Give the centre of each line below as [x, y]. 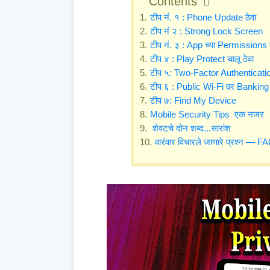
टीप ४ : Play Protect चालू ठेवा [203, 58]
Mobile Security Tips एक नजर [207, 114]
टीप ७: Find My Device [194, 100]
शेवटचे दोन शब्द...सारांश [193, 128]
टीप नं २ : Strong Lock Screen [207, 31]
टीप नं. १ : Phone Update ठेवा [204, 17]
